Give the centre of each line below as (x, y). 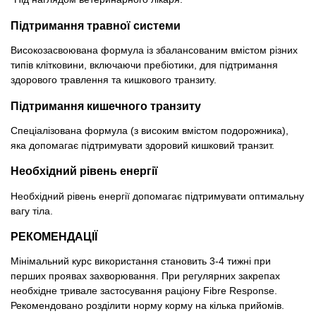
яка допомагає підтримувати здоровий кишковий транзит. (142, 145)
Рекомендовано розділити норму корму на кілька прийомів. (147, 306)
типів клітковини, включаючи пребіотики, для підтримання (144, 65)
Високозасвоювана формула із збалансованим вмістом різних (154, 50)
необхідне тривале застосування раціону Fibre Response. (144, 291)
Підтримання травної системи (96, 25)
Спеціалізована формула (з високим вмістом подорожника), (150, 130)
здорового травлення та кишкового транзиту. (114, 80)
